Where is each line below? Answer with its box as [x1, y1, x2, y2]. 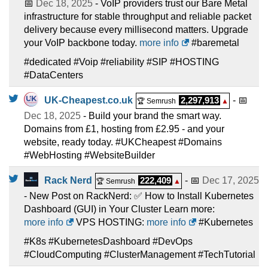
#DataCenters [24, 69, 83, 80]
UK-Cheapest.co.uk [44, 95, 133, 105]
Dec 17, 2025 [202, 175, 259, 185]
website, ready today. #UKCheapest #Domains [24, 136, 222, 147]
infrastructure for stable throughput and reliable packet [24, 11, 251, 22]
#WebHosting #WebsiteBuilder [24, 150, 155, 160]
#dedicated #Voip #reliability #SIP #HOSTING [24, 56, 219, 67]
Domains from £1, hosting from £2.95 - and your [24, 123, 224, 134]
